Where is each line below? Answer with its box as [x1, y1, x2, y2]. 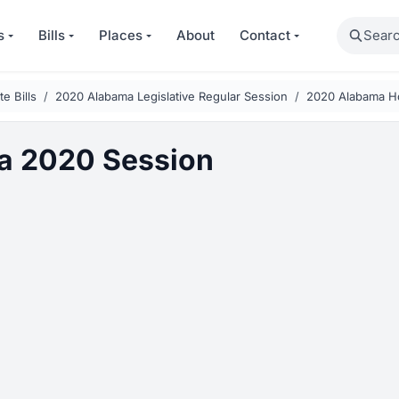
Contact [240, 27, 291, 44]
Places [99, 27, 143, 44]
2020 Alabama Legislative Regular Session [55, 89, 288, 103]
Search [335, 18, 382, 36]
